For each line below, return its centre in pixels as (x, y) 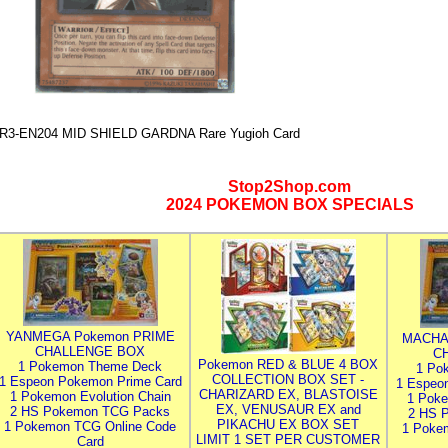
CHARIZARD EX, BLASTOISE (288, 394)
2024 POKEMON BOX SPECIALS (289, 204)
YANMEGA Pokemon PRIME (90, 336)
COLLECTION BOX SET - (288, 379)
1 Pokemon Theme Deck (90, 366)
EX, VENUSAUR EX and (288, 409)
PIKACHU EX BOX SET (288, 424)
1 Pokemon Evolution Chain (90, 396)
